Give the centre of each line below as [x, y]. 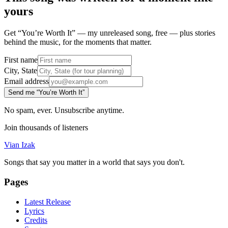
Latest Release [48, 202]
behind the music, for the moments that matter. [78, 42]
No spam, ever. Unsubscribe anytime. [64, 110]
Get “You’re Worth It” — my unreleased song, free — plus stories [110, 33]
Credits [36, 220]
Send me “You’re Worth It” [46, 93]
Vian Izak [20, 145]
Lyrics [34, 211]
